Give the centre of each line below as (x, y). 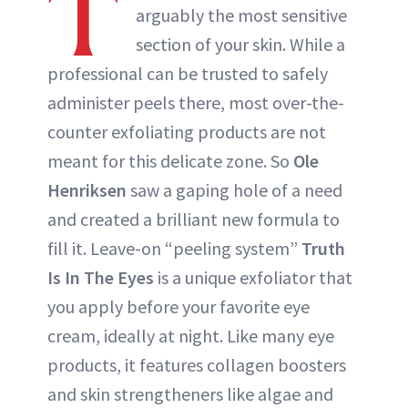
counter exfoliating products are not (187, 132)
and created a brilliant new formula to (194, 219)
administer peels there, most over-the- (196, 102)
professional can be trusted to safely (188, 73)
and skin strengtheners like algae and (190, 394)
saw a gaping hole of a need (235, 190)
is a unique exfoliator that (253, 277)
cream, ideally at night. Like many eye (191, 336)
